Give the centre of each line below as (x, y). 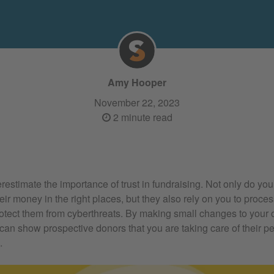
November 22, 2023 (137, 102)
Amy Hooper (137, 83)
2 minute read (141, 117)
